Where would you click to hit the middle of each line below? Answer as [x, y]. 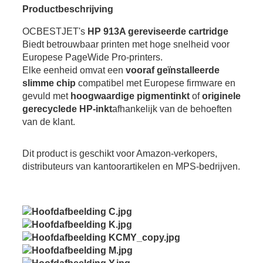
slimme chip [49, 83]
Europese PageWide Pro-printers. [92, 58]
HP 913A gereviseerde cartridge [158, 32]
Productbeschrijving [68, 9]
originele [221, 96]
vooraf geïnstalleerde [172, 70]
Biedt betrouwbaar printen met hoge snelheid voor [126, 45]
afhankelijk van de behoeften [172, 109]
